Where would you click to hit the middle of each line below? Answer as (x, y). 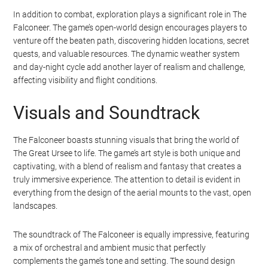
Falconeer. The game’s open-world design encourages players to (130, 27)
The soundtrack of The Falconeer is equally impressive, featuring (132, 234)
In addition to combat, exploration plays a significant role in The (130, 14)
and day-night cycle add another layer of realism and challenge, (130, 67)
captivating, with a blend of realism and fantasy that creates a (128, 166)
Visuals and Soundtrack (107, 112)
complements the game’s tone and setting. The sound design (124, 261)
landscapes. (36, 205)
